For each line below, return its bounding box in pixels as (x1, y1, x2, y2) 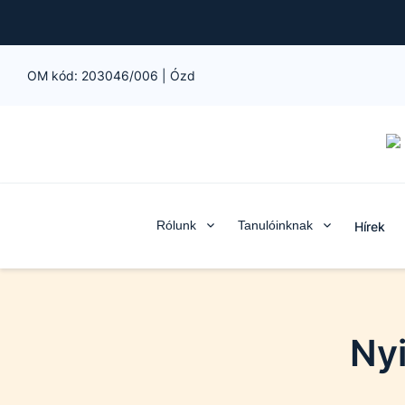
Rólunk (155, 218, 196, 232)
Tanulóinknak (237, 218, 313, 232)
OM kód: (27, 68, 81, 83)
